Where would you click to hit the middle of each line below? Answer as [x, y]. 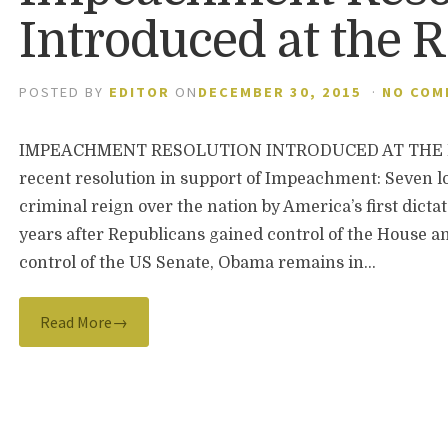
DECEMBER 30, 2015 [280, 92]
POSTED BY [64, 92]
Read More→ [84, 322]
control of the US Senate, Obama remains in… [198, 263]
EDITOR [140, 92]
